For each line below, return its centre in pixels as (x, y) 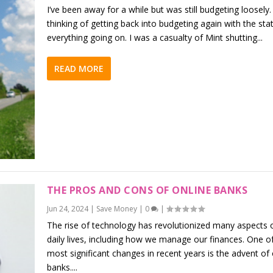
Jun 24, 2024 (67, 208)
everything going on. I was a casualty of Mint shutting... (154, 37)
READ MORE (79, 68)
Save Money (116, 208)
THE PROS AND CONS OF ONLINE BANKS (147, 190)
